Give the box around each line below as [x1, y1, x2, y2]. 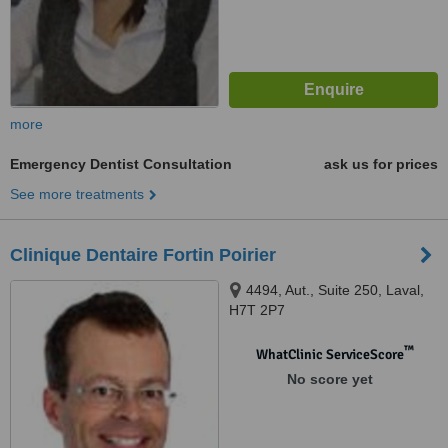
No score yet [286, 371, 373, 387]
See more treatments [10, 186, 144, 202]
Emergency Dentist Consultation [10, 156, 232, 172]
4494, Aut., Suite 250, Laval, [246, 282, 424, 298]
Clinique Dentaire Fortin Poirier [10, 245, 276, 265]
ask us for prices [324, 156, 438, 172]
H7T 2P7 [229, 302, 285, 318]
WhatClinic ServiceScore [255, 346, 404, 363]
